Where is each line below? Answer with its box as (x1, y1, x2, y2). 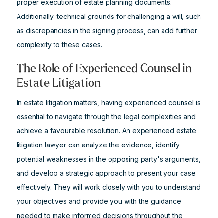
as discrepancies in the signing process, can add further (16, 26, 197, 35)
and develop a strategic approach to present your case (16, 169, 196, 177)
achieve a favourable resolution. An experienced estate (16, 127, 196, 135)
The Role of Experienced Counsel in (16, 62, 192, 74)
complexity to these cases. (16, 40, 102, 49)
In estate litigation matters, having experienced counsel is (16, 98, 200, 107)
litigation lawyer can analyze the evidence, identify (16, 141, 180, 149)
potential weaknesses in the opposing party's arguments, (16, 155, 200, 163)
